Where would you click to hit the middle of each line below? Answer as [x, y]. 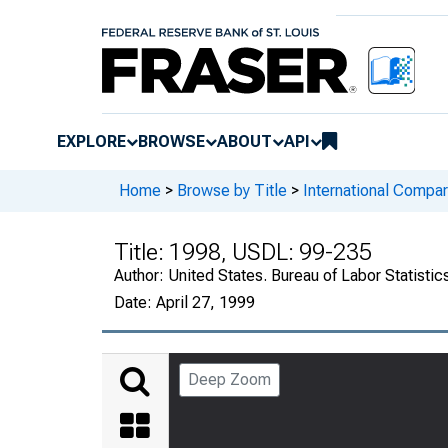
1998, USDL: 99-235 [270, 251]
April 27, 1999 [205, 302]
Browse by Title [232, 191]
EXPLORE [91, 141]
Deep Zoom [229, 379]
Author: [141, 275]
